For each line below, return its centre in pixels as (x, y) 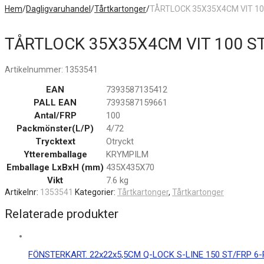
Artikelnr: (22, 192)
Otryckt (120, 141)
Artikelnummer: (35, 69)
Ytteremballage (55, 154)
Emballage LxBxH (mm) (55, 167)
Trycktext (55, 141)
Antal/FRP (55, 115)
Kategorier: (96, 192)
